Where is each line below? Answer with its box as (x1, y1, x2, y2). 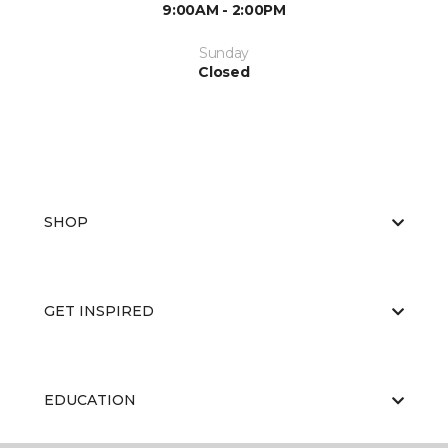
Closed (198, 63, 250, 81)
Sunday (198, 44, 250, 62)
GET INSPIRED (44, 302, 154, 320)
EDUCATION (44, 391, 136, 409)
